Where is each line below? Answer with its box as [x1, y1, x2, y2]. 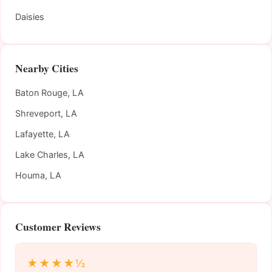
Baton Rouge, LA [15, 87, 84, 98]
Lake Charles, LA [15, 149, 84, 160]
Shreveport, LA [15, 108, 77, 119]
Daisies [15, 12, 44, 22]
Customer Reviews [15, 219, 101, 235]
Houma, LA [15, 170, 61, 181]
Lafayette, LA [15, 129, 70, 140]
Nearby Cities [15, 60, 78, 76]
